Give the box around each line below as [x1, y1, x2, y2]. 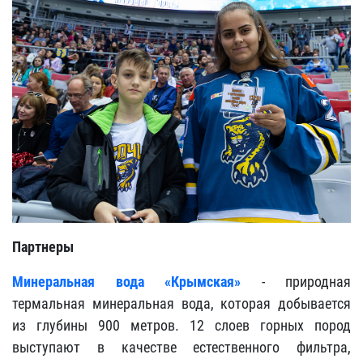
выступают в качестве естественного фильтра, [12, 338, 351, 356]
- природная [241, 272, 351, 290]
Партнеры [12, 237, 74, 255]
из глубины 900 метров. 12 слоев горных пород [12, 316, 351, 334]
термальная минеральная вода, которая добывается [12, 294, 351, 312]
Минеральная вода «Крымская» [12, 272, 241, 290]
